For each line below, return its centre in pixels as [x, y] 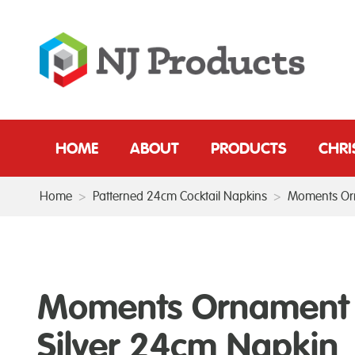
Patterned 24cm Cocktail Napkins [180, 196]
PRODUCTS [249, 148]
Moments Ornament [193, 307]
